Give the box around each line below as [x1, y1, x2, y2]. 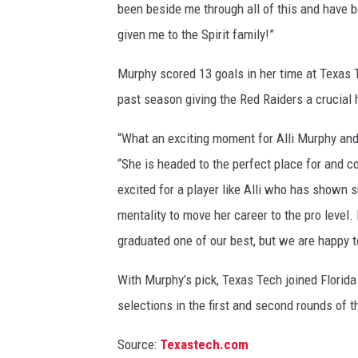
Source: [117, 336, 160, 352]
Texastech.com [160, 336, 249, 352]
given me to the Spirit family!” [117, 26, 274, 42]
